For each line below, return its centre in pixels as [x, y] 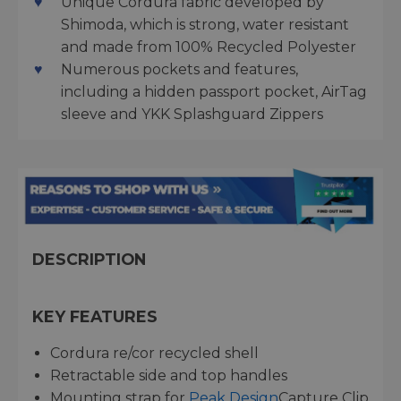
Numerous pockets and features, [179, 70]
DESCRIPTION [89, 259]
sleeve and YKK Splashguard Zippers [192, 115]
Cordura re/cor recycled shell [154, 353]
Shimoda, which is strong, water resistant [205, 25]
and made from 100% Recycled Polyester [209, 47]
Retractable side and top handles [169, 375]
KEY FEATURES [95, 316]
